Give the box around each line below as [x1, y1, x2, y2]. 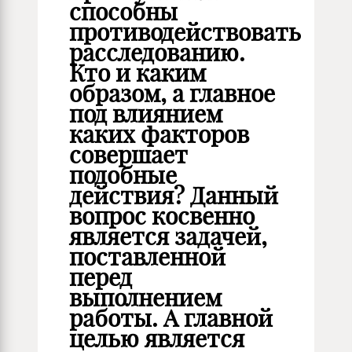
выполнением [69, 283, 222, 313]
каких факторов [69, 119, 249, 149]
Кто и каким [69, 58, 206, 88]
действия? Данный [69, 181, 278, 211]
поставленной [69, 242, 225, 272]
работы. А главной [69, 303, 273, 333]
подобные [69, 160, 177, 190]
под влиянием [69, 99, 222, 129]
